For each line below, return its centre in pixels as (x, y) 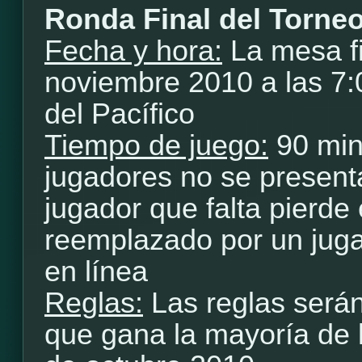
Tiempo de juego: (156, 145)
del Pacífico (120, 114)
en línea (96, 271)
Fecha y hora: (133, 51)
